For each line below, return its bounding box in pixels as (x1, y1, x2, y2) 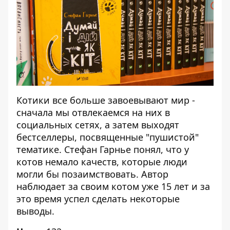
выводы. (16, 205, 54, 217)
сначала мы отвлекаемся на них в (16, 106, 170, 119)
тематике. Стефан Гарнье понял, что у (16, 143, 189, 156)
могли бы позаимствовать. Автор (16, 168, 168, 180)
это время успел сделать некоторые (16, 193, 180, 205)
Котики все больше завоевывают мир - (16, 94, 195, 106)
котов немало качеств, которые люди (16, 156, 187, 168)
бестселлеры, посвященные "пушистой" (16, 131, 199, 143)
